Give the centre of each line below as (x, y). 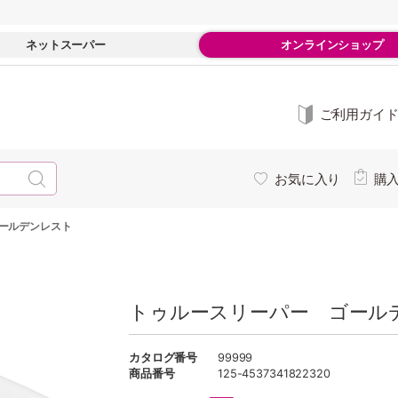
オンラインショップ (332, 44)
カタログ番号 (163, 358)
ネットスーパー (66, 44)
